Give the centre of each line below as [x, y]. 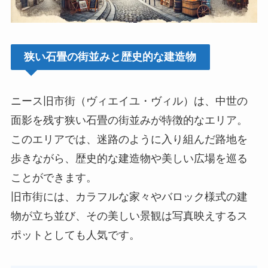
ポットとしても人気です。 [75, 235]
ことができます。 [54, 177]
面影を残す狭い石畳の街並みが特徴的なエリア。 [129, 120]
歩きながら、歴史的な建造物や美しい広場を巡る [129, 158]
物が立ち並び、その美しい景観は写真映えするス [129, 216]
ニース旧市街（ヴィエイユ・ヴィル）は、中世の [129, 101]
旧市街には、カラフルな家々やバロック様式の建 [129, 197]
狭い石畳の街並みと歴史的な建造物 [110, 57]
